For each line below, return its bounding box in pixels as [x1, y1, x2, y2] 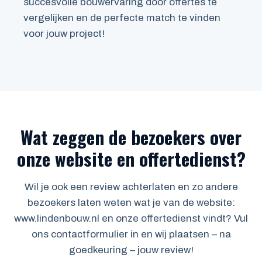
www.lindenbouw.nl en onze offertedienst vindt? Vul [14, 213, 248, 225]
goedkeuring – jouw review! [68, 244, 194, 256]
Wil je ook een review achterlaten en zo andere [24, 181, 238, 193]
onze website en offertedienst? [16, 145, 246, 173]
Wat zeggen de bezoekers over [20, 123, 242, 151]
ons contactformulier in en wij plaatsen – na [31, 229, 231, 240]
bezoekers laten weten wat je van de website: [27, 197, 235, 209]
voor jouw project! [23, 27, 105, 39]
